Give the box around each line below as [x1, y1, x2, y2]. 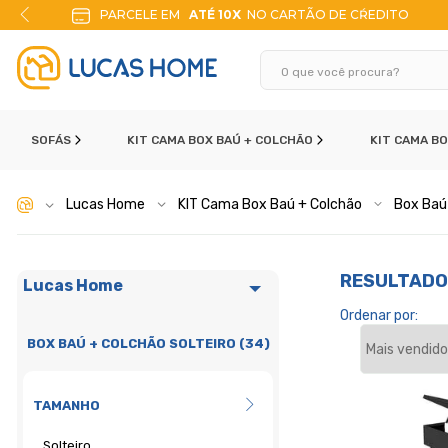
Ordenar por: [340, 307, 418, 324]
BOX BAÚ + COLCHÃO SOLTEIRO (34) [26, 336, 270, 351]
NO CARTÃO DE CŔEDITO [246, 7, 409, 22]
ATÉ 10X [182, 7, 247, 22]
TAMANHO [33, 398, 100, 413]
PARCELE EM [96, 7, 183, 22]
